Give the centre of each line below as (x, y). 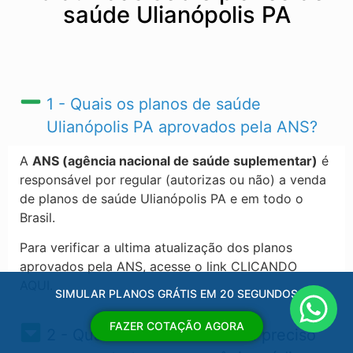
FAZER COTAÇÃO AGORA (176, 326)
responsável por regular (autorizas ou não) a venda (173, 180)
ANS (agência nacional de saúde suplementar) (175, 161)
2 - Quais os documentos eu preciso (181, 334)
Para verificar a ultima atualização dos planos (156, 248)
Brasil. (39, 217)
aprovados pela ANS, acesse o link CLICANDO (158, 267)
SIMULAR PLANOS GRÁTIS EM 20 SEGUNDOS (176, 294)
